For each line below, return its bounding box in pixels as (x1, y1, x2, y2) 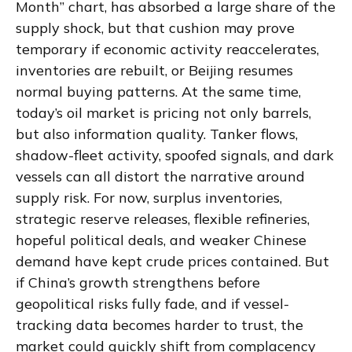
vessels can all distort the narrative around (16, 167, 305, 185)
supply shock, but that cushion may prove (16, 18, 295, 37)
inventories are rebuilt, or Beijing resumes (16, 60, 293, 79)
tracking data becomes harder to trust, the (16, 315, 303, 334)
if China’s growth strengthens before (16, 273, 260, 291)
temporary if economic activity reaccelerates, (16, 39, 319, 58)
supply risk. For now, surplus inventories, (16, 188, 282, 207)
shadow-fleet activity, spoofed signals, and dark (16, 145, 334, 164)
